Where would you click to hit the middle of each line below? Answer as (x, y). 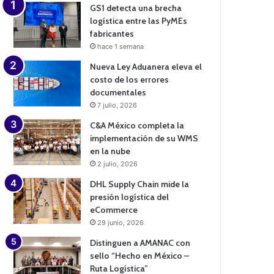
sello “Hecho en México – (140, 255)
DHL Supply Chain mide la (140, 184)
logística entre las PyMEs (139, 20)
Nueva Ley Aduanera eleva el (146, 66)
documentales (118, 92)
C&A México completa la (137, 125)
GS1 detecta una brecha (136, 8)
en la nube (110, 151)
